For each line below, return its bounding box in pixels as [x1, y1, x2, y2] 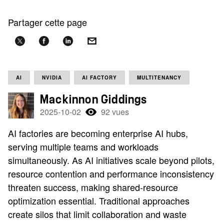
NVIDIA [42, 74, 62, 81]
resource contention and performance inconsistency [8, 167, 214, 180]
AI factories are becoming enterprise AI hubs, [8, 126, 188, 139]
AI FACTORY [82, 74, 117, 81]
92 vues [101, 106, 129, 117]
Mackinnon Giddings [40, 93, 147, 105]
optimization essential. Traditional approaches [8, 194, 189, 207]
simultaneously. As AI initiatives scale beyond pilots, [8, 153, 214, 166]
